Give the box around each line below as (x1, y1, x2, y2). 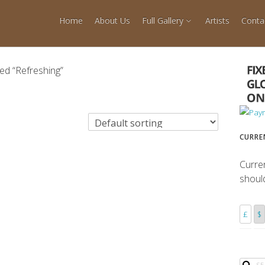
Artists (205, 15, 230, 26)
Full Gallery (141, 15, 183, 26)
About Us (94, 15, 130, 26)
